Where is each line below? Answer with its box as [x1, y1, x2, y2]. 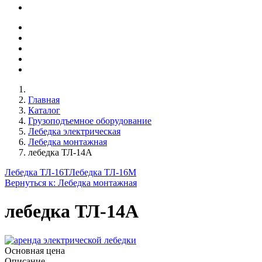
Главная [28, 95, 60, 105]
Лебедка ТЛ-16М [69, 167, 136, 177]
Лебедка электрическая [28, 126, 120, 136]
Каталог [28, 105, 60, 115]
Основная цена [5, 245, 65, 256]
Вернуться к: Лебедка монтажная [5, 178, 137, 188]
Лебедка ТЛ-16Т [5, 167, 69, 177]
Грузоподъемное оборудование [28, 116, 151, 126]
